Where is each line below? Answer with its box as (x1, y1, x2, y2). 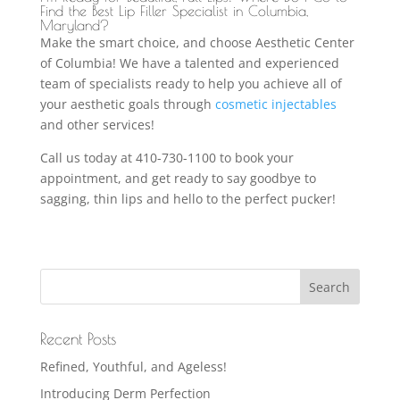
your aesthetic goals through (39, 95, 215, 112)
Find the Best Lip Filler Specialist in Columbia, (39, 2, 308, 19)
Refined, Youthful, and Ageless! (39, 357, 227, 375)
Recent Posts (39, 329, 116, 348)
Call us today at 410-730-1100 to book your (39, 148, 294, 166)
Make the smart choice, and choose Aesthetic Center (39, 33, 354, 51)
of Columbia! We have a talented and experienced (39, 54, 339, 71)
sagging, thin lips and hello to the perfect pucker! (39, 189, 336, 207)
